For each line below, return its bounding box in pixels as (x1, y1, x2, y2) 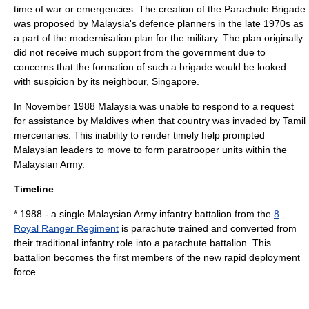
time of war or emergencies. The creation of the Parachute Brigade (14, 3, 306, 14)
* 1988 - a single (14, 208, 88, 219)
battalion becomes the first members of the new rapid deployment (14, 252, 300, 263)
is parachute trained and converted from (119, 223, 297, 234)
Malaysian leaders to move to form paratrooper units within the (14, 144, 287, 155)
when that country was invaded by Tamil (129, 115, 306, 126)
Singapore (152, 76, 197, 87)
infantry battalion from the (157, 208, 274, 219)
